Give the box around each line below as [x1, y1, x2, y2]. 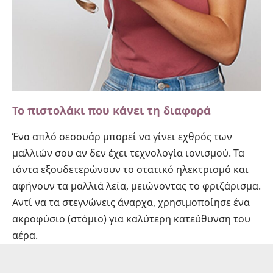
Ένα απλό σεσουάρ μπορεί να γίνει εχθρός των [12, 130, 232, 144]
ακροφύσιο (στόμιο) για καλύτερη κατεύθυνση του [12, 212, 250, 226]
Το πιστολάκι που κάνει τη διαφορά [12, 103, 211, 118]
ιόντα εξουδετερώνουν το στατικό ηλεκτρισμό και [12, 163, 249, 177]
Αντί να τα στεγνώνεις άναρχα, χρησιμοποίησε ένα [12, 196, 250, 210]
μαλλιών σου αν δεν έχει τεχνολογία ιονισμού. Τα [12, 146, 244, 160]
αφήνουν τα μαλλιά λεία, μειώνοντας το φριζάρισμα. [12, 179, 261, 193]
